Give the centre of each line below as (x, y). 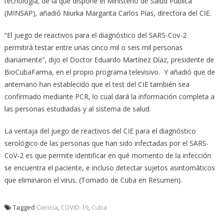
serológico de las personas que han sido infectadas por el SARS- (106, 143)
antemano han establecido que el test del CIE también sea (97, 84)
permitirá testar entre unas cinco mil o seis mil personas (93, 47)
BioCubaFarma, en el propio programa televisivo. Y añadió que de (110, 72)
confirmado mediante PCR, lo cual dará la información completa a (109, 96)
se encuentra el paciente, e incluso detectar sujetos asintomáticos (110, 167)
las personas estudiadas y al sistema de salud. (77, 109)
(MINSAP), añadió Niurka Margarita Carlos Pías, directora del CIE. (108, 13)
